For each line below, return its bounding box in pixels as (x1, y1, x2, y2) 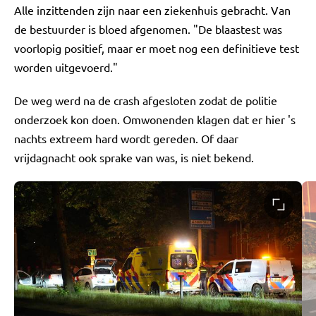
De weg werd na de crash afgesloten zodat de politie (14, 93, 277, 107)
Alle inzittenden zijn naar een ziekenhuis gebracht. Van (14, 3, 291, 17)
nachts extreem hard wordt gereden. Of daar (14, 131, 238, 145)
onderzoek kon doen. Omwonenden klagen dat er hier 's (14, 112, 296, 126)
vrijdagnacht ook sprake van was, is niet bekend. (14, 150, 257, 164)
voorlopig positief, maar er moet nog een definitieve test (14, 41, 299, 55)
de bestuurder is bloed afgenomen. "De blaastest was (14, 22, 282, 36)
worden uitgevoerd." (14, 60, 118, 74)
